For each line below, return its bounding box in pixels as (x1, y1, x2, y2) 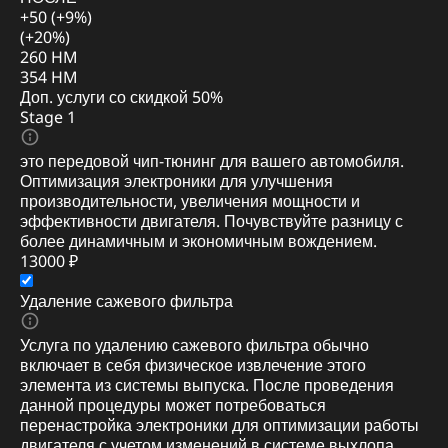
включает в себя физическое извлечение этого (20, 354, 366, 376)
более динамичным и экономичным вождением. (20, 230, 377, 252)
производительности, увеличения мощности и (20, 190, 360, 212)
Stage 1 (20, 106, 76, 128)
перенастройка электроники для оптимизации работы (20, 414, 419, 436)
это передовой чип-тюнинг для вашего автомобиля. (20, 150, 404, 172)
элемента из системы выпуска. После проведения (20, 374, 394, 396)
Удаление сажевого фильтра (20, 290, 233, 312)
